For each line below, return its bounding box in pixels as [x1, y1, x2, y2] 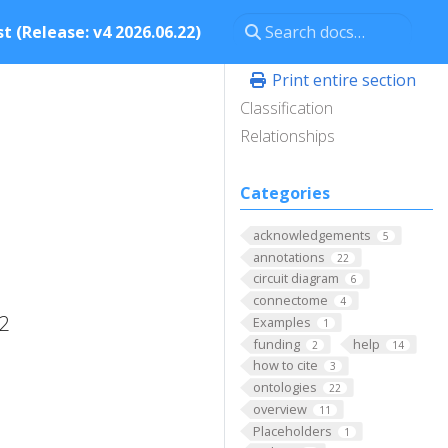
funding [252, 334, 300, 353]
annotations [252, 247, 325, 266]
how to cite [252, 356, 318, 375]
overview [252, 399, 307, 418]
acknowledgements [252, 226, 371, 244]
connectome [252, 291, 328, 310]
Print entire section [268, 69, 416, 91]
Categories [240, 182, 330, 204]
